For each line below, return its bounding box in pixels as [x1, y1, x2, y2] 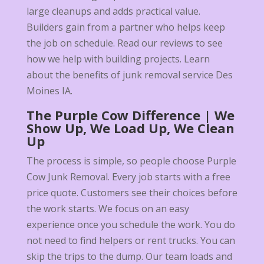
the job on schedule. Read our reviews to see [26, 37, 223, 50]
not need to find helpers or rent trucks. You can [26, 234, 235, 247]
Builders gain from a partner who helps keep [26, 21, 225, 34]
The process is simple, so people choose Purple [26, 154, 236, 168]
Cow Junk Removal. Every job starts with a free [26, 170, 230, 184]
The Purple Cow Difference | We [26, 106, 235, 124]
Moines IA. [26, 84, 72, 98]
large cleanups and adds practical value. [26, 5, 200, 18]
